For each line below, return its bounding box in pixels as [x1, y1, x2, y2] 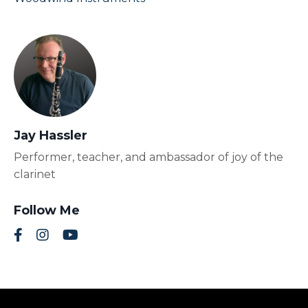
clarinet [14, 168, 56, 181]
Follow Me [14, 203, 80, 219]
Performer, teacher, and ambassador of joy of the [14, 151, 283, 164]
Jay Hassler [14, 128, 87, 144]
